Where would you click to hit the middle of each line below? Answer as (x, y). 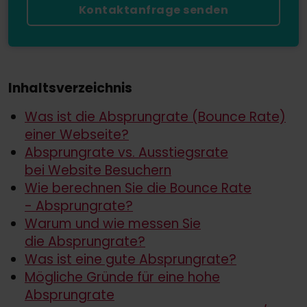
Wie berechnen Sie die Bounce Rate (138, 188)
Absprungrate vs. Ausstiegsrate (126, 152)
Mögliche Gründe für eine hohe (122, 277)
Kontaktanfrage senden (153, 10)
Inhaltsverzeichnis (70, 88)
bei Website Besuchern (98, 170)
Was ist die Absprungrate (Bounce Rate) (155, 116)
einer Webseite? (77, 134)
